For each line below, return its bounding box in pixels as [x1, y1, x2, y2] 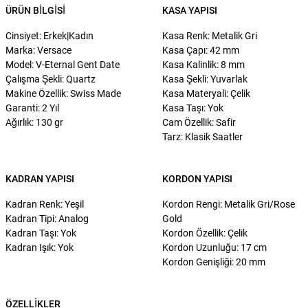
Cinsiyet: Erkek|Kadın [5, 30, 93, 41]
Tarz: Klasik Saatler [162, 131, 243, 142]
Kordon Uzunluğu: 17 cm [162, 241, 267, 253]
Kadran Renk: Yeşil [5, 198, 84, 210]
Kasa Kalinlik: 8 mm [162, 58, 245, 70]
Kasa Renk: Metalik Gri [162, 30, 257, 41]
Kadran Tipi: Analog [5, 212, 89, 224]
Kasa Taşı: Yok [162, 102, 223, 113]
